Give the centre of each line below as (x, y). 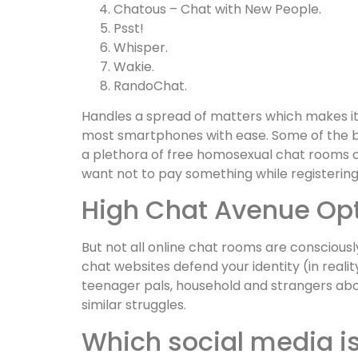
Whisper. (141, 47)
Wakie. (134, 66)
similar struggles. (134, 305)
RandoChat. (150, 86)
